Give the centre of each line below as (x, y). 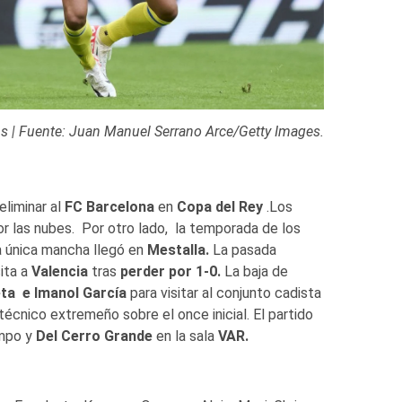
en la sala (185, 336)
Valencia (59, 271)
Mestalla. (178, 249)
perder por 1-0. (172, 271)
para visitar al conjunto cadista (223, 293)
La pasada (242, 249)
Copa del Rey (219, 206)
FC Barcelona (109, 206)
